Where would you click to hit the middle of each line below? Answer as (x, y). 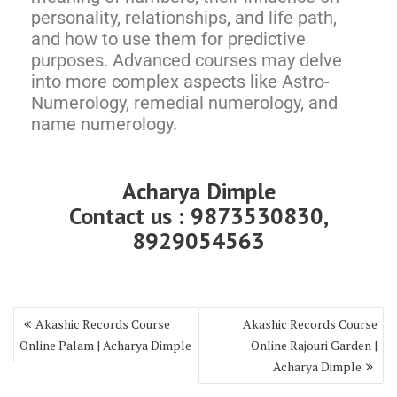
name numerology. (104, 124)
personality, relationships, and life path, (184, 18)
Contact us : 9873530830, (198, 216)
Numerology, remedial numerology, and (184, 103)
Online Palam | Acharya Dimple (105, 345)
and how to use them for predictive (168, 39)
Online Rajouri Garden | (314, 345)
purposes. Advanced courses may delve (187, 60)
